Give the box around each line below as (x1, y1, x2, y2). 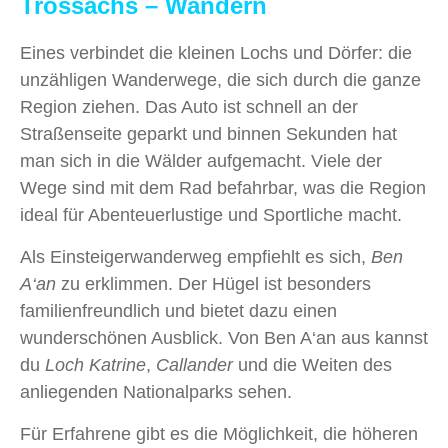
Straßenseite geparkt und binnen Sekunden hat (20, 123, 397, 144)
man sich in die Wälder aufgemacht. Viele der (20, 150, 382, 171)
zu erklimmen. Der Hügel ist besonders (56, 273, 371, 294)
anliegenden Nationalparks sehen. (20, 381, 292, 402)
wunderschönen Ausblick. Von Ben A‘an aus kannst (20, 327, 428, 348)
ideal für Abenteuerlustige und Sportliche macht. (20, 204, 402, 225)
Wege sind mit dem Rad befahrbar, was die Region (20, 177, 426, 198)
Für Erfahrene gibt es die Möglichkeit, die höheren (20, 423, 418, 444)
